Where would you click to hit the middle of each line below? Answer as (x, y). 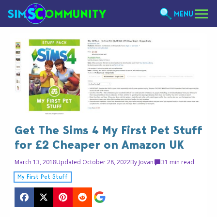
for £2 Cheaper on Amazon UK (99, 145)
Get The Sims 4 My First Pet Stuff (108, 130)
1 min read (179, 162)
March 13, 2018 (35, 162)
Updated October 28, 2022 (93, 162)
